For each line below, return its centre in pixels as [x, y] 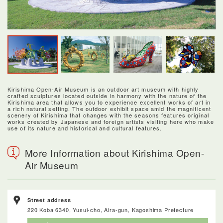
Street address [49, 200]
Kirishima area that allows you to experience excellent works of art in [109, 102]
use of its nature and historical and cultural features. [85, 128]
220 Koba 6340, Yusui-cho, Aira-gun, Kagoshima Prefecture [111, 209]
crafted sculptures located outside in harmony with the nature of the [107, 95]
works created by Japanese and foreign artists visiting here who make [111, 121]
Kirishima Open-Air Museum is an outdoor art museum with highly [103, 89]
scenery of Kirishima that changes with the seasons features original [108, 115]
